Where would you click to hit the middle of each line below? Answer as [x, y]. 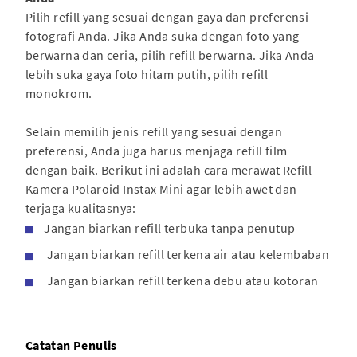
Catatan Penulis [71, 345]
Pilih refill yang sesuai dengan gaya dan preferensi [167, 16]
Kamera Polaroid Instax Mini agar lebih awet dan [161, 188]
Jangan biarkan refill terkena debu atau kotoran [181, 280]
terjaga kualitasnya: [80, 208]
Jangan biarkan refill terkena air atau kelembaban [187, 254]
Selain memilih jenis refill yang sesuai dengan [154, 131]
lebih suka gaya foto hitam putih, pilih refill [147, 74]
